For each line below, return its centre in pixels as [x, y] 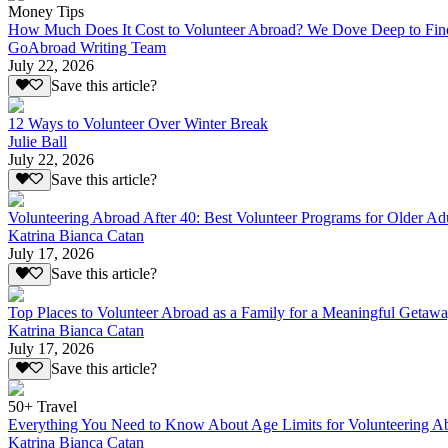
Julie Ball [37, 142]
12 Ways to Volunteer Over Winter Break [138, 124]
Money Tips [46, 11]
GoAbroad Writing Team [87, 47]
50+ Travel [42, 407]
